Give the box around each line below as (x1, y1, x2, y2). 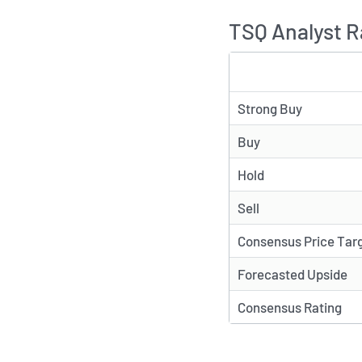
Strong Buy (238, 100, 302, 117)
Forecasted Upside (238, 266, 347, 283)
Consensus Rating (238, 299, 342, 316)
